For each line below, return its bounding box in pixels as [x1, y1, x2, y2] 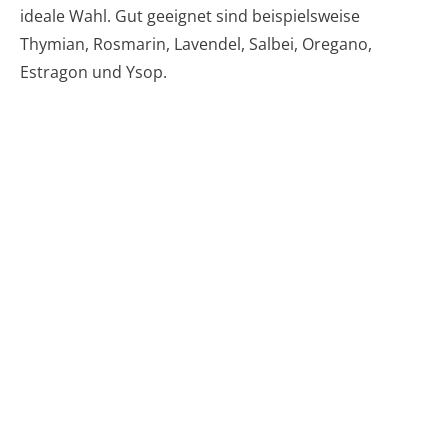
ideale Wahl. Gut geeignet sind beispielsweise [20, 5, 360, 28]
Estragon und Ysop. [20, 61, 167, 84]
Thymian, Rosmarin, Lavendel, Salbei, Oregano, [20, 33, 372, 56]
